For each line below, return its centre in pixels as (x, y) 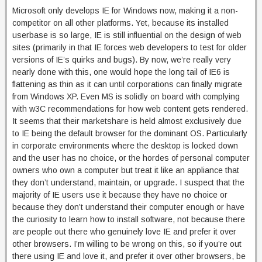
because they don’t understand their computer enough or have (128, 207)
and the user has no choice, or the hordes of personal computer (131, 158)
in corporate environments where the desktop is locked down (125, 146)
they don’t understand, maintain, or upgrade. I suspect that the (128, 182)
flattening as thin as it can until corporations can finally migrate (127, 84)
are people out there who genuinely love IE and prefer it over (124, 232)
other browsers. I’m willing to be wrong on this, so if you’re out (127, 244)
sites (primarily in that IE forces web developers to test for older (130, 47)
